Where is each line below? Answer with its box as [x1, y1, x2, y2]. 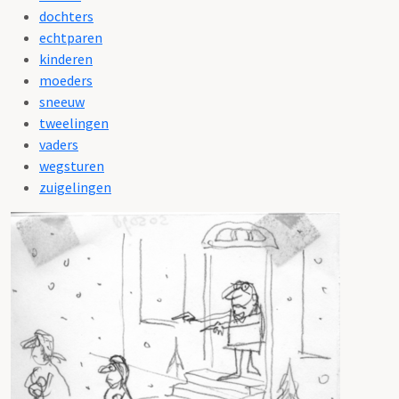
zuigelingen [39, 177, 111, 196]
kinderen [39, 49, 93, 68]
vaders [39, 134, 78, 153]
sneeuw [39, 92, 85, 110]
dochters [39, 6, 94, 25]
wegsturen [39, 156, 104, 175]
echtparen [39, 28, 102, 46]
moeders [39, 70, 93, 89]
